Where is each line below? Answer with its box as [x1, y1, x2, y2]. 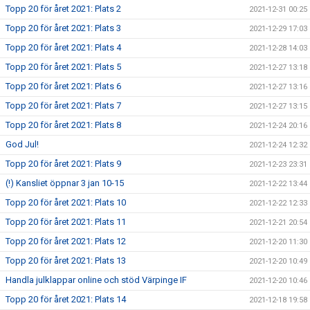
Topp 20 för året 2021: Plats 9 [6, 158, 121, 169]
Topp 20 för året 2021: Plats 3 [6, 23, 121, 33]
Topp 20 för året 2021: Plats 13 [6, 255, 126, 266]
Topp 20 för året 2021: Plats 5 [6, 62, 121, 72]
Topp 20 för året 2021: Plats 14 [6, 294, 126, 304]
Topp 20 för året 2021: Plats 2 [6, 3, 121, 14]
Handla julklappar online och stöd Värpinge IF [6, 275, 187, 285]
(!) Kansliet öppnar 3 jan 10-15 [6, 178, 124, 188]
